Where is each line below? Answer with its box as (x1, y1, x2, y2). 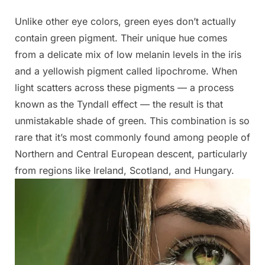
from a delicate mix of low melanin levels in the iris (15, 48, 241, 60)
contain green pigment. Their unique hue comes (15, 31, 227, 44)
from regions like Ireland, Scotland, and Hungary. (15, 164, 234, 176)
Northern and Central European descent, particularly (15, 147, 247, 160)
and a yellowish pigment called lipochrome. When (15, 64, 237, 77)
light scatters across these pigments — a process (15, 81, 234, 93)
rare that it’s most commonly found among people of (15, 131, 250, 143)
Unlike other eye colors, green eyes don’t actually (15, 15, 236, 27)
